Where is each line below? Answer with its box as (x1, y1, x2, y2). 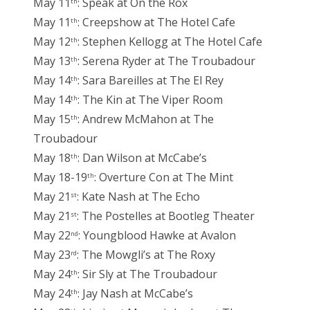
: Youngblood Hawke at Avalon (78, 227, 236, 243)
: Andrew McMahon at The (77, 111, 214, 127)
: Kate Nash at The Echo (77, 188, 200, 204)
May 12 (33, 33, 71, 49)
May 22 (33, 227, 71, 243)
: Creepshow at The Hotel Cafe (77, 14, 235, 30)
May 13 (33, 53, 71, 69)
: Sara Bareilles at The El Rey (77, 72, 224, 88)
